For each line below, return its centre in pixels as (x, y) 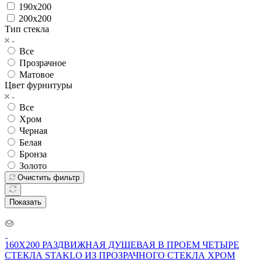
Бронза (33, 154)
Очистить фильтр (49, 177)
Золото (33, 166)
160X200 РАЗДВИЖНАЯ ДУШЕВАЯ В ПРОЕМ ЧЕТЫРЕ (122, 244)
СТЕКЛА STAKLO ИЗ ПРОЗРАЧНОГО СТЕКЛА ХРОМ (120, 255)
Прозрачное (43, 63)
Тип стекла (27, 29)
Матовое (37, 74)
